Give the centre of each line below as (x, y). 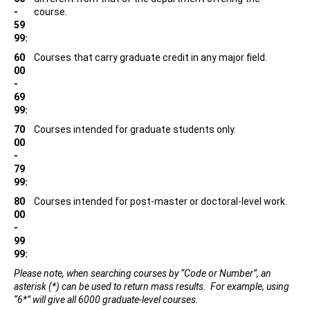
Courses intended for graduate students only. (135, 129)
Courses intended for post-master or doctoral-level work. (161, 201)
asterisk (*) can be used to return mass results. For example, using (152, 286)
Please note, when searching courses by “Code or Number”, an (143, 273)
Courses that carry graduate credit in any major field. (153, 57)
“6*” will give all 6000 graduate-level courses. (106, 300)
